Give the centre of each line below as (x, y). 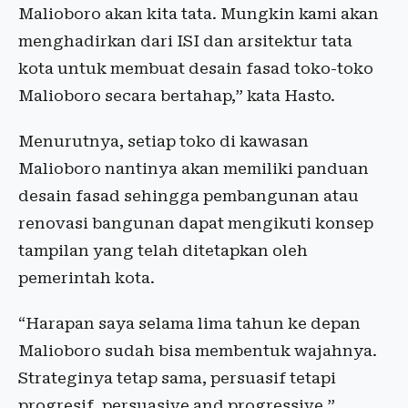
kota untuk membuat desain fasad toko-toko (196, 69)
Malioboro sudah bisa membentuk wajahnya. (198, 351)
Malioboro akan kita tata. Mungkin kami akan (199, 14)
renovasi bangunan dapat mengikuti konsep (196, 224)
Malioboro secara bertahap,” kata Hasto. (177, 96)
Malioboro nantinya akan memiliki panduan (194, 169)
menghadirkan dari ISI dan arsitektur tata (185, 41)
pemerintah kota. (87, 278)
